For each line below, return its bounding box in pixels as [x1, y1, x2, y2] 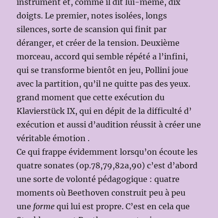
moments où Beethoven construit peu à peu [17, 188, 186, 198]
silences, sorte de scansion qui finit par [17, 24, 167, 35]
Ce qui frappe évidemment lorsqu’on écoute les [17, 147, 198, 157]
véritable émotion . [17, 133, 90, 144]
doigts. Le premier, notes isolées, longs [17, 11, 167, 21]
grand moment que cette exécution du [17, 92, 165, 103]
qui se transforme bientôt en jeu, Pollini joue [17, 65, 189, 75]
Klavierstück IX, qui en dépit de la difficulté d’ [17, 106, 192, 116]
